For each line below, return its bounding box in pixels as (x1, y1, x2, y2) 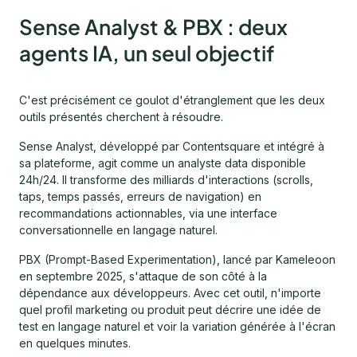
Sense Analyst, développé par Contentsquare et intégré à (19, 139, 324, 153)
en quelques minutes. (19, 335, 134, 350)
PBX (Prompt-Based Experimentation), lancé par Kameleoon (19, 252, 335, 266)
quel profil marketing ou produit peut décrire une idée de (19, 302, 321, 316)
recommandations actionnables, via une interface (19, 206, 277, 220)
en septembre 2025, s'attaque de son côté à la (19, 269, 267, 283)
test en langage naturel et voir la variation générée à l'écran (19, 319, 335, 333)
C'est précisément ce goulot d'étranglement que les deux (19, 92, 325, 107)
